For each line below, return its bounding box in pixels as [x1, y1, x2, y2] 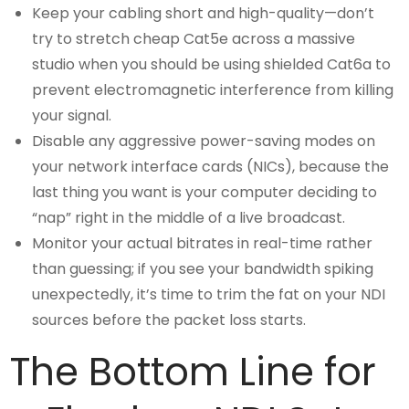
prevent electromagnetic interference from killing [32, 79, 394, 101]
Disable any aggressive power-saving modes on [32, 131, 376, 152]
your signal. [32, 105, 112, 127]
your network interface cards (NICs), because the [32, 156, 390, 178]
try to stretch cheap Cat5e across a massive [32, 28, 356, 50]
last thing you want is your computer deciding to [32, 182, 378, 204]
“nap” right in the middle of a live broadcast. [32, 207, 346, 229]
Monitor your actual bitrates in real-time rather [32, 233, 373, 255]
